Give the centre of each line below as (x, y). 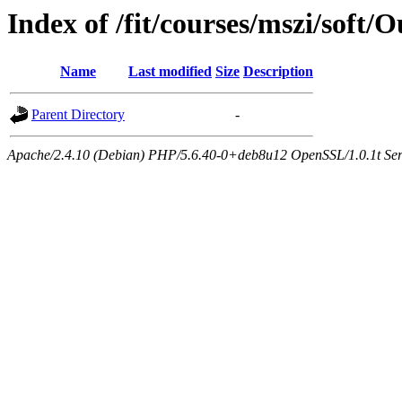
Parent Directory (78, 115)
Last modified (170, 72)
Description (278, 72)
